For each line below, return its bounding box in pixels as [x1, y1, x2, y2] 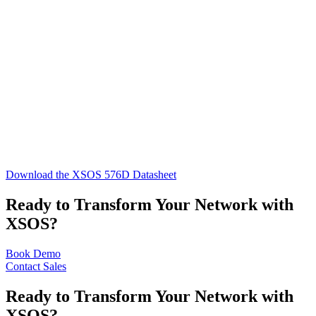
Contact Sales [6, 260, 66, 272]
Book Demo [6, 247, 61, 260]
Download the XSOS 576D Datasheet [6, 168, 176, 181]
